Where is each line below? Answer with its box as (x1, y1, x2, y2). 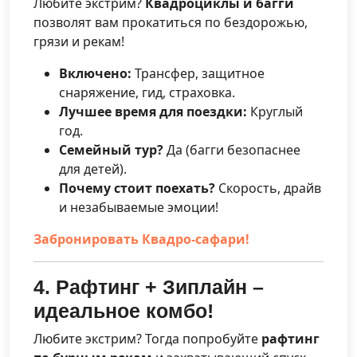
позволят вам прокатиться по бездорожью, (33, 13, 308, 31)
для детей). (59, 159, 127, 178)
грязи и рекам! (33, 32, 124, 50)
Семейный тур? (59, 140, 163, 159)
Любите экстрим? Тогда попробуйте (33, 329, 261, 347)
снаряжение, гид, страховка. (59, 83, 235, 101)
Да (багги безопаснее (163, 140, 300, 159)
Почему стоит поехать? (59, 178, 215, 197)
